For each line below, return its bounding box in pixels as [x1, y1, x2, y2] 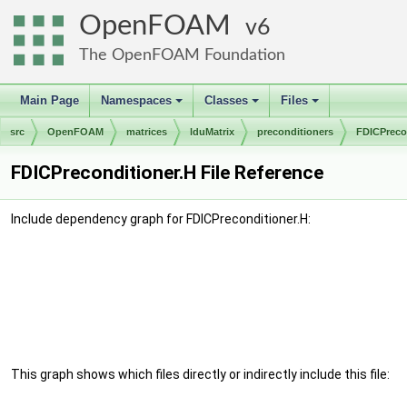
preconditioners [257, 126, 333, 137]
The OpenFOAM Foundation [79, 46, 285, 64]
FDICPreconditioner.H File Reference [11, 162, 323, 184]
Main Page [20, 94, 79, 107]
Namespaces [101, 94, 172, 107]
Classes [204, 94, 248, 107]
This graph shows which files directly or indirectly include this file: [11, 367, 390, 382]
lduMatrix [190, 126, 234, 137]
